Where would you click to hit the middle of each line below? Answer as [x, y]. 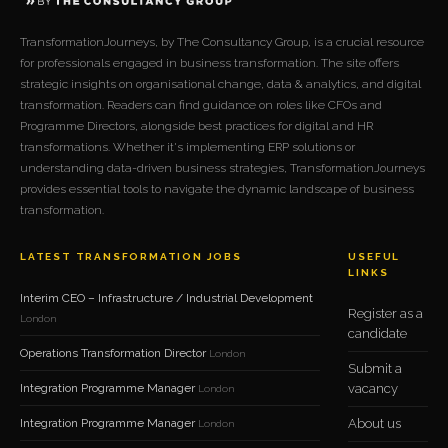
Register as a [386, 313]
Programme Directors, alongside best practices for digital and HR [196, 125]
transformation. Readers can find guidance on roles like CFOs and [201, 104]
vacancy [373, 388]
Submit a [375, 368]
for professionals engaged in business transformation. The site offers [209, 62]
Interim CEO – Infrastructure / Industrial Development [166, 297]
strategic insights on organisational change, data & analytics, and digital [220, 83]
